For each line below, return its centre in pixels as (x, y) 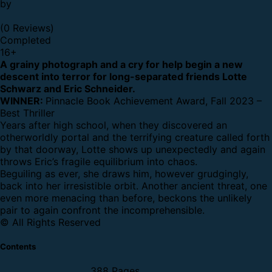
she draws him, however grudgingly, (166, 173)
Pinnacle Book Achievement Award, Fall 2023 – (154, 100)
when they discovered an (169, 125)
